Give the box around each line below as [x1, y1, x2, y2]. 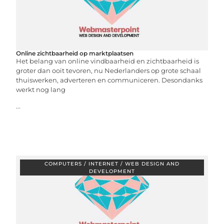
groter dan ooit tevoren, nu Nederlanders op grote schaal [16, 66, 201, 74]
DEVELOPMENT [89, 168, 135, 174]
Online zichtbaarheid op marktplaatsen [16, 49, 134, 57]
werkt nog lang [16, 85, 66, 93]
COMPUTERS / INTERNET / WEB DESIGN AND [44, 160, 179, 167]
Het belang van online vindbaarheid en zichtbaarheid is [16, 57, 199, 65]
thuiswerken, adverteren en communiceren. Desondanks [16, 76, 203, 84]
